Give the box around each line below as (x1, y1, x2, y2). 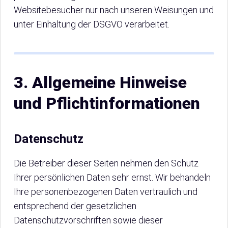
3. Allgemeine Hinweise (14, 73, 187, 92)
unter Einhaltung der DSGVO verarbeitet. (14, 19, 169, 30)
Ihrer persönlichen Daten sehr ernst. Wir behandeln (14, 172, 211, 183)
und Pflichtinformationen (14, 94, 200, 113)
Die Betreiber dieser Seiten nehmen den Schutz (14, 158, 198, 168)
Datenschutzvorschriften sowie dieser (14, 215, 163, 225)
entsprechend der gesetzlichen (14, 201, 136, 211)
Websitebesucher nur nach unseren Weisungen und (14, 5, 214, 15)
